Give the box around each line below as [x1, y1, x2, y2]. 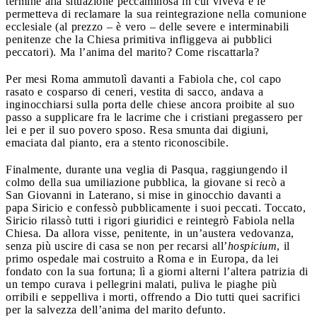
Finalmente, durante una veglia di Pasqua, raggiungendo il [6, 163, 287, 175]
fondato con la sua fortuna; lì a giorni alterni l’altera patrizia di [6, 265, 309, 277]
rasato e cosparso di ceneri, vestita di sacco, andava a [6, 85, 263, 98]
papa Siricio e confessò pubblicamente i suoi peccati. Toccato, [6, 201, 306, 214]
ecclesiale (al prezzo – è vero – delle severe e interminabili [6, 20, 289, 33]
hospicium [227, 239, 277, 252]
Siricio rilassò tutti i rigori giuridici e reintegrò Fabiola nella [6, 214, 295, 226]
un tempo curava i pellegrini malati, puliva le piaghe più [6, 277, 277, 290]
